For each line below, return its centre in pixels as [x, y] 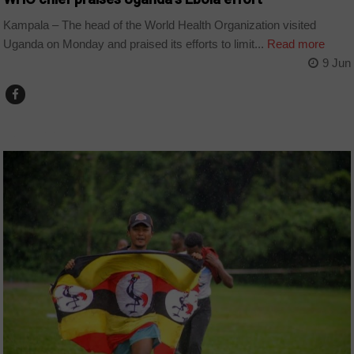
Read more [295, 43]
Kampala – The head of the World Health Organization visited [160, 24]
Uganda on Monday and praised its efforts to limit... [134, 43]
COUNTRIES [38, 132]
